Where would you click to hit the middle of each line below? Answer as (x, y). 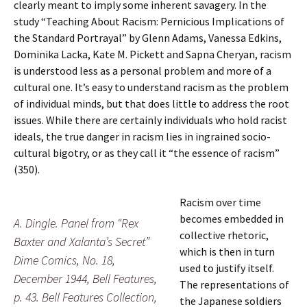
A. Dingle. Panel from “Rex (76, 223)
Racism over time (220, 202)
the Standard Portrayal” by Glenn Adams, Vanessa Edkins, (148, 38)
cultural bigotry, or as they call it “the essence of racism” (147, 153)
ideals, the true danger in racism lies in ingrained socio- (142, 136)
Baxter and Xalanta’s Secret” (82, 242)
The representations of (234, 284)
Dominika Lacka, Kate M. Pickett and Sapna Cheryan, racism (152, 54)
